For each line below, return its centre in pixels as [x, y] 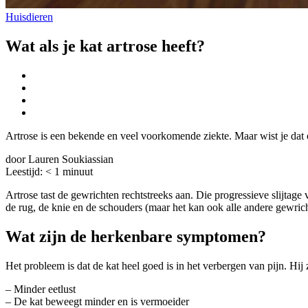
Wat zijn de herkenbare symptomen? [136, 236]
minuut [78, 171]
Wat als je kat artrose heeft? [105, 46]
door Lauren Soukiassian [59, 159]
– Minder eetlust [41, 289]
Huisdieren [29, 17]
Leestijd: [24, 171]
